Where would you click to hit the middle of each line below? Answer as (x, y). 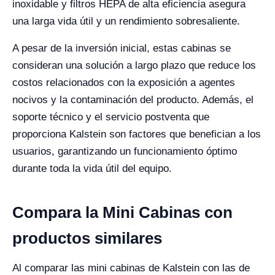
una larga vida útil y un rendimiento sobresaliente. (126, 21)
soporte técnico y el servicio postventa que (111, 117)
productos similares (87, 238)
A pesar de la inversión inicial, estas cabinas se (122, 48)
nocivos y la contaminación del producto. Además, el (133, 100)
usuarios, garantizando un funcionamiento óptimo (125, 152)
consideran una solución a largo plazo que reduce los (134, 66)
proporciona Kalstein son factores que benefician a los (137, 134)
